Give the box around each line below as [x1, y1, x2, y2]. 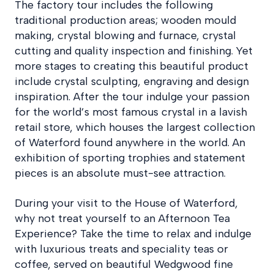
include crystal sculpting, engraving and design [15, 74, 249, 88]
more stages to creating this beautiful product [15, 59, 248, 73]
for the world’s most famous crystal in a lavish [15, 105, 247, 119]
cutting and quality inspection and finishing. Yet [15, 43, 253, 57]
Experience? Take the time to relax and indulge [15, 226, 251, 240]
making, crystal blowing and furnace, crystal [15, 28, 236, 42]
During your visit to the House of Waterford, [15, 196, 238, 210]
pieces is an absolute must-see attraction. [15, 166, 226, 180]
